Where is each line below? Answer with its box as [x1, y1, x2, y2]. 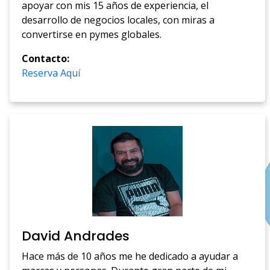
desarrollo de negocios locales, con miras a [22, 13, 215, 27]
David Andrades [22, 227, 130, 246]
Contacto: [22, 52, 70, 66]
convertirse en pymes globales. [22, 28, 162, 42]
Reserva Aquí [22, 66, 81, 80]
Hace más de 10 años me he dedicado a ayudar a [22, 250, 239, 263]
